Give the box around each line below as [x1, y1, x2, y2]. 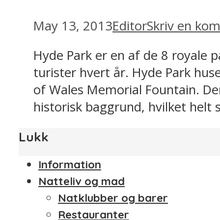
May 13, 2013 [33, 17, 112, 34]
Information [38, 158, 101, 172]
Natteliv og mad [38, 174, 125, 189]
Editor [112, 17, 147, 34]
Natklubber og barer [58, 191, 168, 205]
